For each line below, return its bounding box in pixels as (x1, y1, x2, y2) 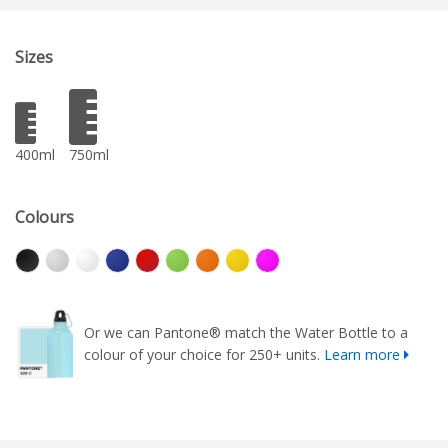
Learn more (323, 345, 400, 365)
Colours (15, 205, 74, 228)
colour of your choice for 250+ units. (83, 345, 324, 365)
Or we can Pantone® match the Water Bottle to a (83, 323, 408, 343)
